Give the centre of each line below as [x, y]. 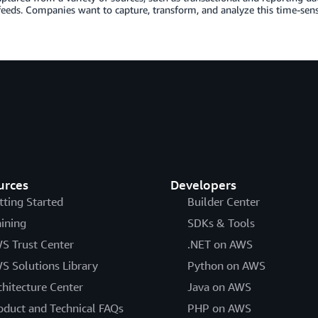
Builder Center [223, 201]
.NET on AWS [220, 244]
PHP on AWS [219, 308]
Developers [203, 184]
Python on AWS [226, 265]
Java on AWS [219, 286]
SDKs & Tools [221, 223]
